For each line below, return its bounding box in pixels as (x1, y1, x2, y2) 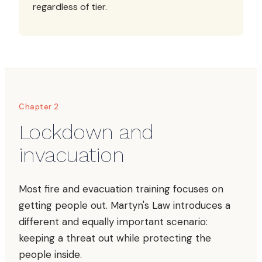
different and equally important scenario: (19, 215, 208, 228)
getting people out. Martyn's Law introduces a (19, 199, 230, 212)
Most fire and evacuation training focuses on (19, 182, 223, 195)
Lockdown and (19, 120, 154, 144)
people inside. (19, 248, 82, 261)
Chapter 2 (19, 102, 59, 112)
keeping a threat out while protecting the (19, 232, 211, 244)
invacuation (19, 143, 125, 167)
